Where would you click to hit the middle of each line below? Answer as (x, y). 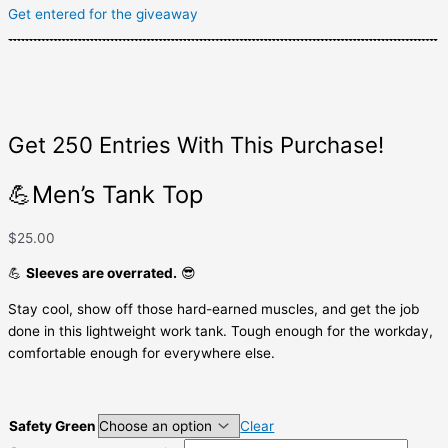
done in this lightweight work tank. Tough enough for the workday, (220, 330)
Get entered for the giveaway (103, 13)
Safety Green (52, 426)
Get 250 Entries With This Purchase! (196, 145)
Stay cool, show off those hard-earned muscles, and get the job (213, 308)
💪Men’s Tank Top (105, 194)
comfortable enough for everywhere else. (141, 352)
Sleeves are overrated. (101, 273)
